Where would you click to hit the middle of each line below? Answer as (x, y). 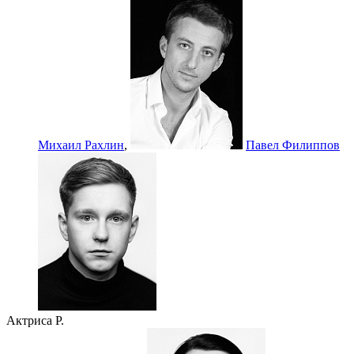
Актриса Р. (35, 321)
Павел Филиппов (293, 145)
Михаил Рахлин (81, 145)
